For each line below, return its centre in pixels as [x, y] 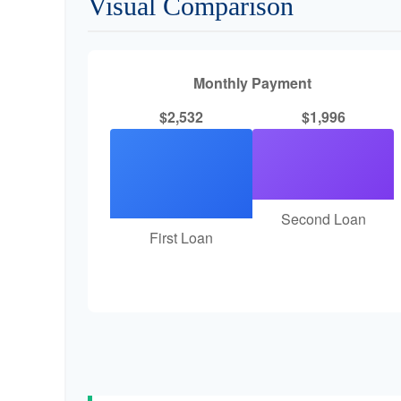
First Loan [181, 238]
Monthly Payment [252, 83]
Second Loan [323, 218]
